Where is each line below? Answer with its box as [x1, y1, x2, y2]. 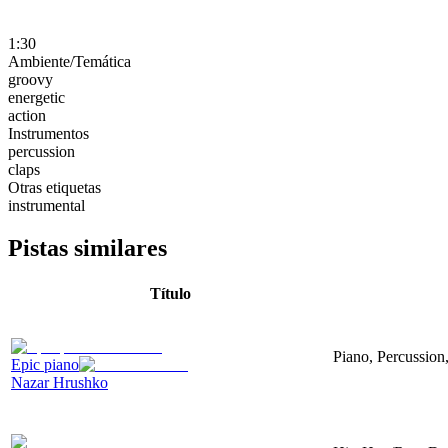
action [8, 106, 46, 124]
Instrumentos [8, 124, 89, 142]
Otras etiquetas [8, 178, 101, 196]
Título [149, 284, 191, 302]
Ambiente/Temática [8, 52, 131, 70]
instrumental [8, 196, 85, 214]
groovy [8, 70, 53, 88]
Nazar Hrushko [11, 373, 108, 391]
